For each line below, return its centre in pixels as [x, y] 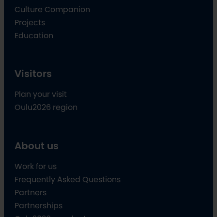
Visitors [33, 74]
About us [37, 146]
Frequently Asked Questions [68, 179]
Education [34, 35]
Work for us [36, 166]
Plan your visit [41, 94]
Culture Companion [53, 9]
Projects [30, 22]
